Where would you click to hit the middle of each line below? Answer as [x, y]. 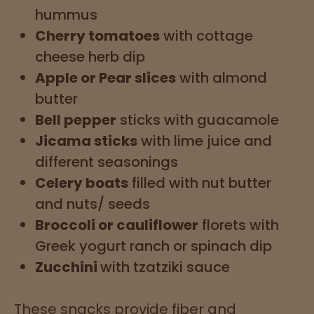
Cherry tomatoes [97, 35]
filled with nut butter [200, 183]
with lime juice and [205, 141]
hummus [66, 14]
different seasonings [107, 162]
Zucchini [68, 267]
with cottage [206, 35]
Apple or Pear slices [105, 77]
